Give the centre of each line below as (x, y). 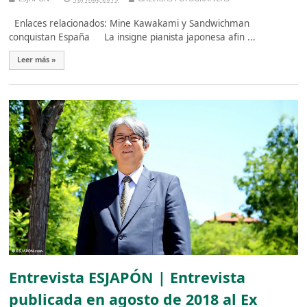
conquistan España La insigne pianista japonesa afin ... (133, 37)
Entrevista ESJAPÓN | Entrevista (127, 278)
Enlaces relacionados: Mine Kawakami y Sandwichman (130, 23)
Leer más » (37, 60)
